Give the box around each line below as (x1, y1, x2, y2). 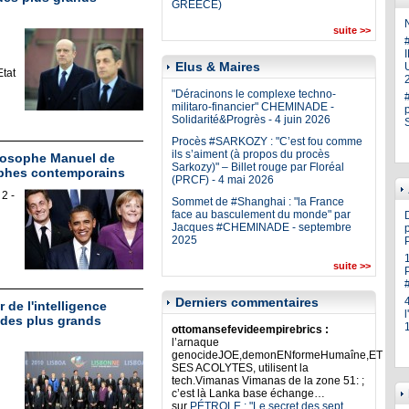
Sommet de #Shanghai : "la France (171, 195, 344, 208)
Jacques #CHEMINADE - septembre (171, 221, 351, 234)
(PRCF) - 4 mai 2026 (171, 173, 274, 186)
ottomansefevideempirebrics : (171, 323, 329, 336)
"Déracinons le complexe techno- (171, 88, 336, 100)
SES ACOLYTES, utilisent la (171, 362, 309, 374)
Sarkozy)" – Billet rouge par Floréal (171, 161, 344, 173)
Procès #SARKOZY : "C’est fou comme (171, 135, 362, 148)
